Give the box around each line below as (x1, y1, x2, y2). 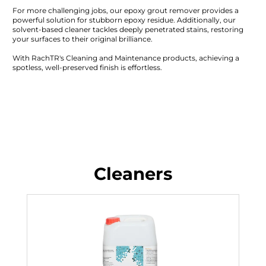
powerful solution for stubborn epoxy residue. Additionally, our (12, 15, 236, 24)
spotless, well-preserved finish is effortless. (12, 63, 162, 72)
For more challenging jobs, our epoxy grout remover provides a (12, 6, 239, 15)
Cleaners (93, 163, 172, 184)
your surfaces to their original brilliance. (12, 34, 153, 43)
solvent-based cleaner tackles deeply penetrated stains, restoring (12, 25, 243, 34)
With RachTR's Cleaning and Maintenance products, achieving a (12, 53, 239, 62)
